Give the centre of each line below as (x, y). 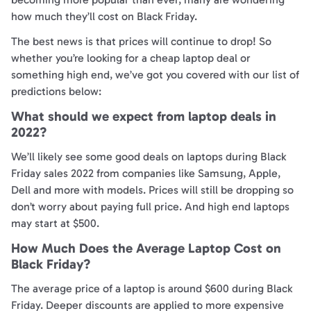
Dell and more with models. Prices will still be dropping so (152, 190)
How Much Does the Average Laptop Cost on (146, 249)
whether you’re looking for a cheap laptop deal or (131, 58)
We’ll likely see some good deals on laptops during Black (148, 157)
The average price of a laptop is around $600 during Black (151, 289)
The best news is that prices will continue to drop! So (141, 42)
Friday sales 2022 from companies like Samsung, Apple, (145, 174)
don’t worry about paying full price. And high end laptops (150, 207)
